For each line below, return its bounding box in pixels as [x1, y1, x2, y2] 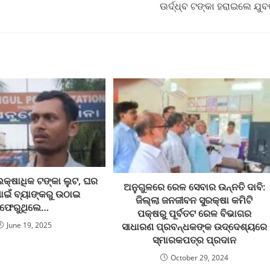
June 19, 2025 [7, 220, 52, 230]
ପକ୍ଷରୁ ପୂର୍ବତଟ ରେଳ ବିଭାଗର [137, 207, 251, 221]
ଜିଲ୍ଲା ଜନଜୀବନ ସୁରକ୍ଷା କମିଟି [136, 193, 253, 207]
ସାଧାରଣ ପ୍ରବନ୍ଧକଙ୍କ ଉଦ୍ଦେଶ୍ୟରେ [121, 220, 267, 234]
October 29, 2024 [170, 253, 228, 263]
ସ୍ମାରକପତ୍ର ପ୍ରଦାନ [152, 233, 236, 247]
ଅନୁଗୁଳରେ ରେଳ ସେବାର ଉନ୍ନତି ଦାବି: [123, 180, 265, 194]
